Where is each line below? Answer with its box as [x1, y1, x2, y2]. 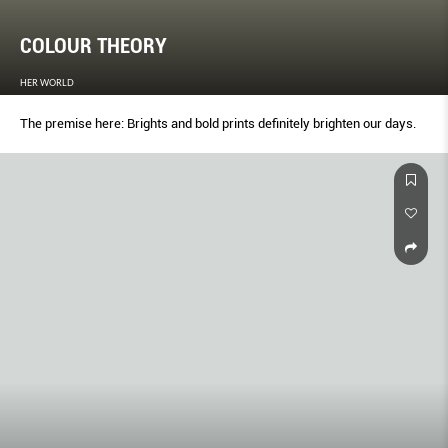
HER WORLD [20, 77, 74, 89]
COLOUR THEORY [20, 34, 167, 59]
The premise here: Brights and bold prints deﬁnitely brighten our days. [20, 116, 416, 132]
